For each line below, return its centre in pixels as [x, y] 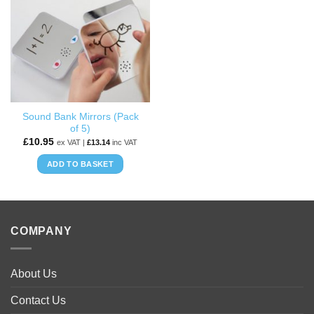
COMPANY [41, 231]
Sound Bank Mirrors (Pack [80, 117]
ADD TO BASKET [80, 164]
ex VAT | [72, 142]
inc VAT [124, 142]
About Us [34, 273]
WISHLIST [114, 12]
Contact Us [38, 300]
